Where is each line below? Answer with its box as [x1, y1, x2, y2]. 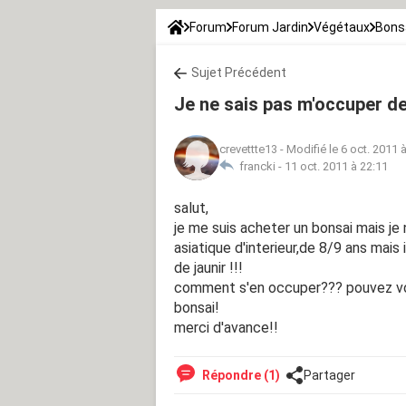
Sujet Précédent [191, 64, 286, 80]
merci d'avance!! [174, 318, 278, 336]
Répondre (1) [199, 367, 280, 382]
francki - [234, 159, 285, 173]
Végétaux [314, 19, 370, 34]
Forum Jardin [232, 19, 308, 34]
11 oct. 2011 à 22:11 [285, 159, 388, 173]
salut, [174, 198, 208, 217]
